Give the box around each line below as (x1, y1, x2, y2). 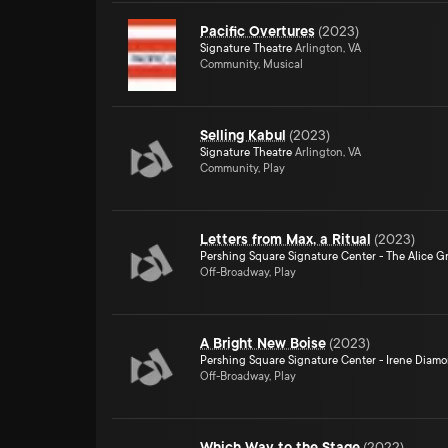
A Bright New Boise (200, 335, 326, 351)
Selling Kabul (200, 127, 286, 143)
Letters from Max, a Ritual (200, 231, 371, 247)
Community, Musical (200, 58, 303, 71)
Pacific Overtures (200, 23, 315, 39)
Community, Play (200, 162, 285, 175)
